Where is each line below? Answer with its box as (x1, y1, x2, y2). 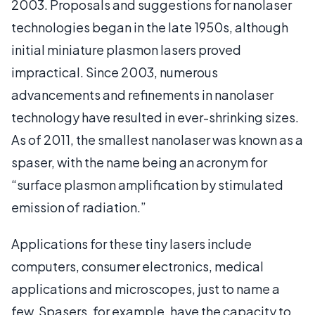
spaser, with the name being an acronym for (11, 153, 267, 170)
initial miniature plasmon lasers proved (11, 41, 241, 58)
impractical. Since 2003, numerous (11, 63, 218, 80)
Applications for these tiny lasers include (11, 235, 252, 252)
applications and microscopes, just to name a (11, 280, 280, 297)
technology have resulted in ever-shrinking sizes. (11, 108, 299, 125)
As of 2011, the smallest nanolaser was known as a (11, 131, 303, 148)
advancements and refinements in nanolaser (11, 86, 274, 103)
